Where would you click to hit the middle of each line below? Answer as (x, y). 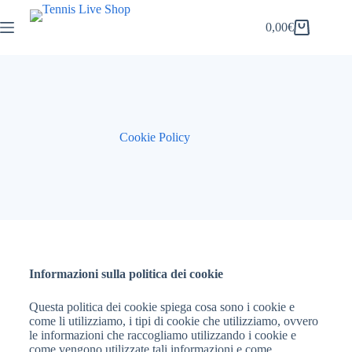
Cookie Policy (155, 137)
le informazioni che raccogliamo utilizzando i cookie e (162, 335)
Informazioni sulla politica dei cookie (126, 274)
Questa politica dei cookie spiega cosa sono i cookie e (161, 307)
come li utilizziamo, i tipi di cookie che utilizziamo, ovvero (173, 321)
